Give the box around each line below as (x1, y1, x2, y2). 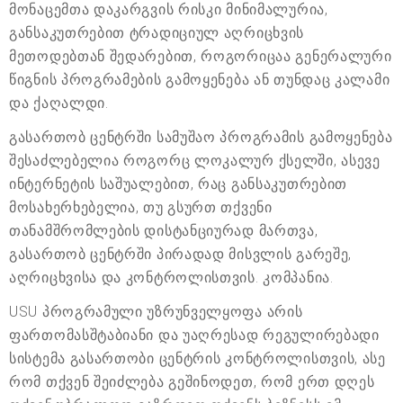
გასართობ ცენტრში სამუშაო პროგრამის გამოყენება (9, 128, 393, 146)
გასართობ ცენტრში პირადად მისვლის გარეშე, (9, 245, 353, 263)
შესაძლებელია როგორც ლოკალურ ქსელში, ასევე (9, 151, 381, 169)
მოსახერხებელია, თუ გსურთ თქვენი (9, 198, 273, 216)
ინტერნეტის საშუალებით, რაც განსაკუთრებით (9, 175, 347, 193)
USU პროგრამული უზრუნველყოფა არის (9, 302, 303, 320)
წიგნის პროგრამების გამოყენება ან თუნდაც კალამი (9, 70, 390, 88)
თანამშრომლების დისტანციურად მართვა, (9, 221, 318, 239)
